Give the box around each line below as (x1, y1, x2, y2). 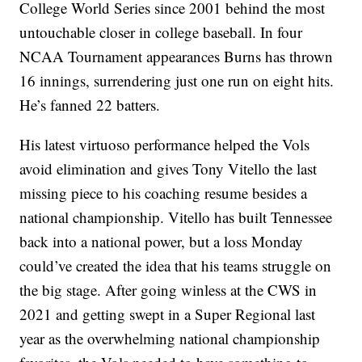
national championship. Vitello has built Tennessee (19, 207, 333, 228)
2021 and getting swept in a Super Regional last (19, 304, 316, 325)
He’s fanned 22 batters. (19, 95, 161, 116)
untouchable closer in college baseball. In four (19, 22, 303, 43)
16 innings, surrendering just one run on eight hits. (19, 70, 335, 91)
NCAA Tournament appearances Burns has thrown (19, 46, 334, 67)
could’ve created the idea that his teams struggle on (19, 255, 332, 276)
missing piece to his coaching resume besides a (19, 183, 308, 204)
